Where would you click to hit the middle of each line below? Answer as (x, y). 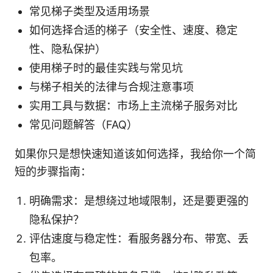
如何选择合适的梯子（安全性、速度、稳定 (133, 30)
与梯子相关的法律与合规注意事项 (112, 87)
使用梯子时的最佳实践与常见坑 (106, 68)
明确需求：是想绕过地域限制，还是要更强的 (139, 201)
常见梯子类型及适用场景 (90, 12)
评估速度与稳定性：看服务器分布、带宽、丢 (139, 239)
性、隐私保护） (68, 49)
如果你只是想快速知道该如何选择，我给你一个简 (135, 154)
